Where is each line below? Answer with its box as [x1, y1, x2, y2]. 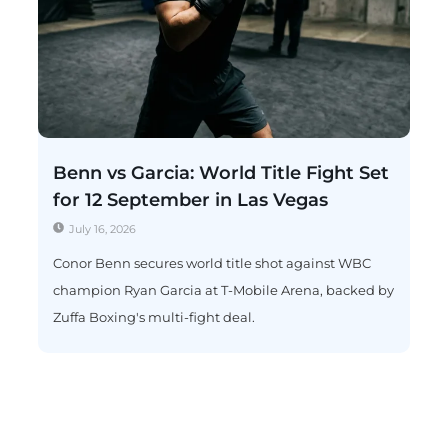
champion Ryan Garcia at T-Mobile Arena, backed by [53, 283, 394, 299]
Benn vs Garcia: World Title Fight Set [53, 161, 389, 184]
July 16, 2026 [68, 221, 136, 236]
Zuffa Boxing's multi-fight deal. [53, 310, 255, 326]
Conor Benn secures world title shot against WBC [53, 256, 371, 272]
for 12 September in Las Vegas [53, 188, 328, 211]
